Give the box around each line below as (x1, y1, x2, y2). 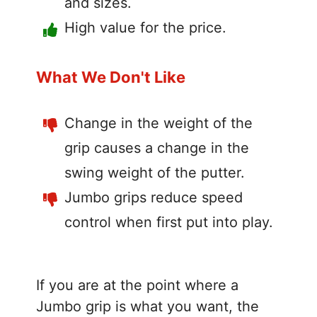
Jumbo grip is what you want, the (36, 297, 259, 315)
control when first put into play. (64, 213, 273, 231)
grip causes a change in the (64, 139, 249, 156)
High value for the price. (64, 18, 226, 36)
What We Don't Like (36, 67, 185, 86)
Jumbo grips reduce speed (64, 188, 243, 206)
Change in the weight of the (64, 114, 253, 132)
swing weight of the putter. (64, 163, 245, 181)
